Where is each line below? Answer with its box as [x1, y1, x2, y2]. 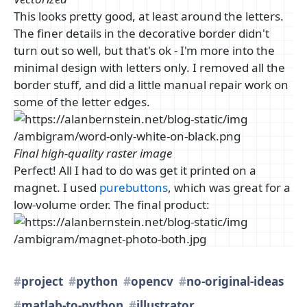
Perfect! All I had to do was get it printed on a [14, 162, 256, 178]
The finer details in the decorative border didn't [14, 25, 269, 41]
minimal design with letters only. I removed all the [14, 59, 285, 75]
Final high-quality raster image [14, 145, 172, 161]
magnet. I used [14, 179, 99, 195]
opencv [131, 273, 173, 289]
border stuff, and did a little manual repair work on [14, 76, 288, 93]
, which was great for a [168, 179, 291, 195]
